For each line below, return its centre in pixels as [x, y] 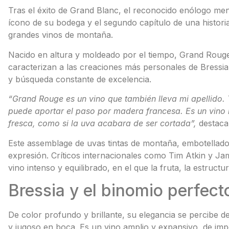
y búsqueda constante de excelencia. [79, 79]
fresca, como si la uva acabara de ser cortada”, [103, 123]
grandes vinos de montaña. [60, 35]
